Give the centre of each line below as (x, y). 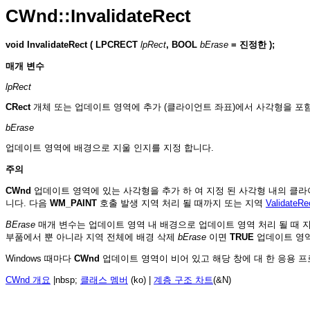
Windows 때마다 (40, 259)
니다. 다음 (28, 203)
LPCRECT (117, 45)
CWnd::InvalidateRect (98, 16)
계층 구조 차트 (183, 280)
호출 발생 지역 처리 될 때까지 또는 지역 (181, 203)
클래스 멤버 (104, 280)
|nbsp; (65, 280)
